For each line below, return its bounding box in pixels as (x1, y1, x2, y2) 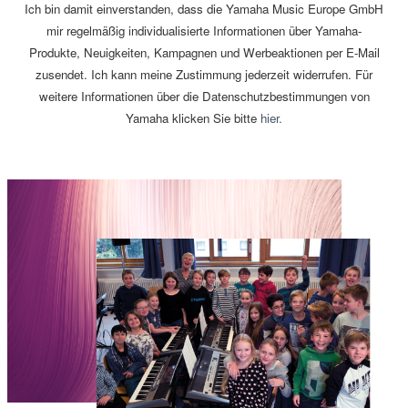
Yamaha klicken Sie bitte (126, 109, 260, 127)
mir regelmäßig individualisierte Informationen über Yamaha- (46, 22, 362, 40)
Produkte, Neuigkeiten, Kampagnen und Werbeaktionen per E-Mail (28, 44, 380, 62)
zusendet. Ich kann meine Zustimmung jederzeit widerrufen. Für (36, 66, 372, 84)
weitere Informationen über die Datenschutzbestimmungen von (38, 87, 370, 106)
